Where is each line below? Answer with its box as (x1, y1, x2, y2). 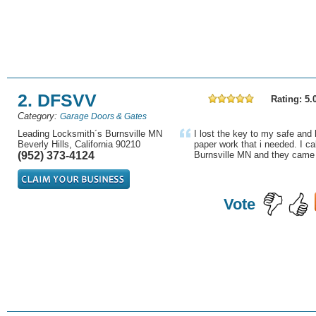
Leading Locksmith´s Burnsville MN (18, 128, 162, 139)
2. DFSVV (18, 90, 97, 110)
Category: (18, 111, 57, 121)
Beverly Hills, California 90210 (18, 139, 140, 150)
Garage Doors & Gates (60, 111, 147, 121)
